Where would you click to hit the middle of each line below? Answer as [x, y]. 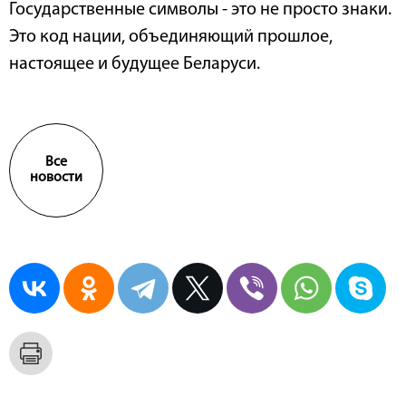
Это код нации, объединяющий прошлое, [171, 38]
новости [56, 178]
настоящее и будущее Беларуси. [135, 65]
